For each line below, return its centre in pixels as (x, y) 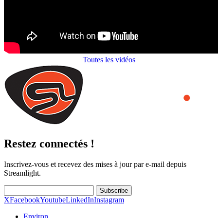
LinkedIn (80, 200)
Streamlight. (22, 173)
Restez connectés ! (49, 144)
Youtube (53, 200)
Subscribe (114, 191)
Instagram (109, 200)
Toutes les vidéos (109, 60)
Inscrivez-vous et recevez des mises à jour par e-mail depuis (95, 164)
